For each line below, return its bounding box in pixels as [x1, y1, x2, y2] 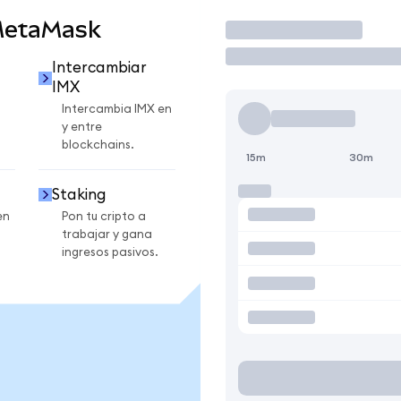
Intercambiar [51, 60, 147, 76]
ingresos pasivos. [62, 245, 158, 259]
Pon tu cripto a [62, 209, 146, 223]
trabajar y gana [62, 227, 152, 241]
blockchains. [62, 139, 134, 152]
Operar [225, 16, 304, 43]
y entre [62, 121, 102, 134]
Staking [51, 186, 107, 202]
